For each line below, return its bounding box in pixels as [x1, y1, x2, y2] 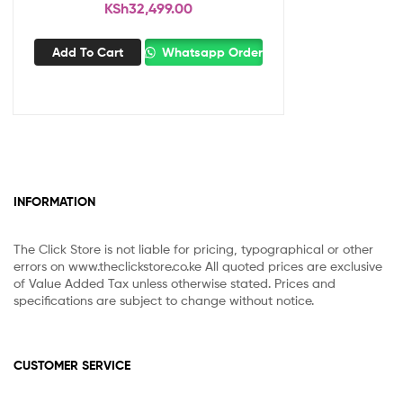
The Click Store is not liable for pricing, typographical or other [13, 240, 373, 256]
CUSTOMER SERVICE [13, 356, 130, 373]
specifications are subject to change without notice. [13, 291, 314, 308]
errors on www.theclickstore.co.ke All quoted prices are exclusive [13, 257, 382, 273]
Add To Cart [51, 44, 123, 61]
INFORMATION [13, 193, 95, 210]
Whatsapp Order [158, 44, 264, 61]
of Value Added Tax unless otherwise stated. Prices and [13, 274, 336, 291]
